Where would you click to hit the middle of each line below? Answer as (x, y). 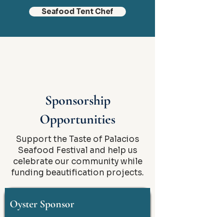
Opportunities (77, 119)
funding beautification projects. (77, 173)
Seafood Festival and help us (77, 150)
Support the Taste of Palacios (77, 139)
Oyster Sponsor (42, 204)
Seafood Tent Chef (77, 12)
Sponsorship (77, 100)
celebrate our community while (77, 162)
